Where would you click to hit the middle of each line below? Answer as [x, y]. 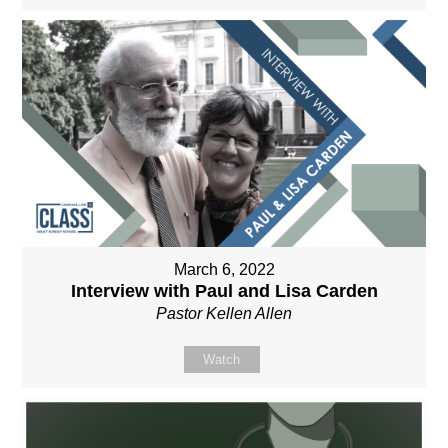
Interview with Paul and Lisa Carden [224, 290]
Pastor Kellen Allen [224, 313]
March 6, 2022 [224, 269]
